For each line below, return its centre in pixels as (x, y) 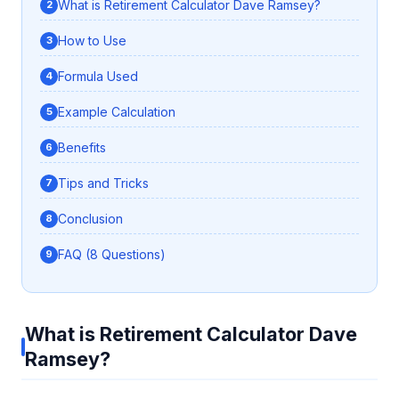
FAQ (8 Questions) (112, 255)
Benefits (82, 148)
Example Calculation (117, 112)
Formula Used (98, 77)
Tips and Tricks (103, 183)
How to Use (92, 41)
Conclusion (90, 219)
